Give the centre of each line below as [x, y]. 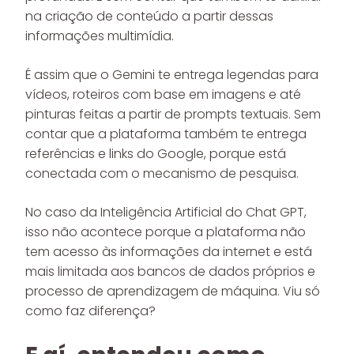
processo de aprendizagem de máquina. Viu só [173, 291]
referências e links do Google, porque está [156, 154]
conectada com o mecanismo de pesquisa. [162, 173]
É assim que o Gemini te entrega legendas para [172, 75]
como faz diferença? [90, 311]
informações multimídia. [100, 36]
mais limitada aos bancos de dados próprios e [170, 271]
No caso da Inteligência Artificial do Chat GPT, [166, 212]
